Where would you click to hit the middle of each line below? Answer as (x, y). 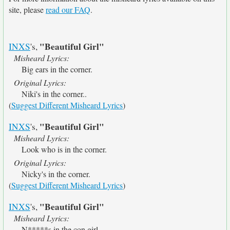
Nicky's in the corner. (56, 174)
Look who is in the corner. (64, 149)
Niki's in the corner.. (54, 94)
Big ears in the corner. (57, 69)
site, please (27, 9)
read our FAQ (68, 9)
